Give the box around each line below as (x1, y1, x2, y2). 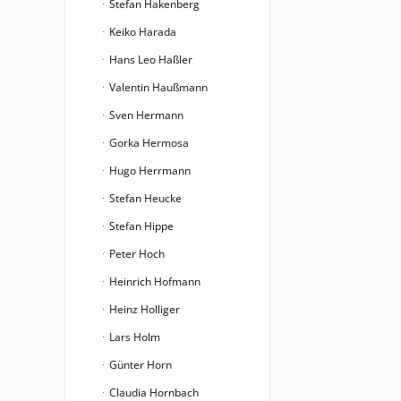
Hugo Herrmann (107, 163, 191, 178)
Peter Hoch (107, 246, 165, 261)
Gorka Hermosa (107, 135, 189, 150)
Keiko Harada (107, 24, 176, 39)
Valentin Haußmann (107, 80, 208, 95)
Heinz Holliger (107, 302, 180, 317)
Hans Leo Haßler (107, 52, 192, 67)
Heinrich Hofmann (107, 274, 200, 289)
